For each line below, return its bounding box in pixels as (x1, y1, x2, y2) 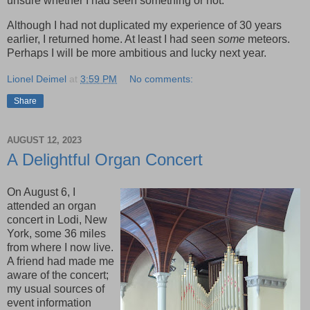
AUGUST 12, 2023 (7, 135, 82, 146)
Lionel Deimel (7, 73, 66, 84)
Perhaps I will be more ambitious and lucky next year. (7, 46, 266, 59)
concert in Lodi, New (7, 214, 107, 226)
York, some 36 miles (7, 228, 106, 240)
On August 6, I (7, 186, 75, 199)
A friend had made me (7, 255, 114, 268)
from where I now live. (7, 241, 113, 254)
